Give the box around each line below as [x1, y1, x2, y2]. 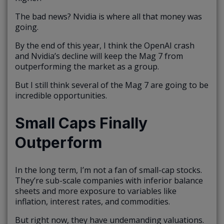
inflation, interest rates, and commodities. [15, 196, 170, 207]
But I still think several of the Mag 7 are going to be [15, 79, 208, 91]
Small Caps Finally [15, 114, 147, 132]
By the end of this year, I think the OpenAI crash [15, 40, 194, 51]
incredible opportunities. [15, 90, 107, 101]
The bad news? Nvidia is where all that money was [15, 11, 202, 22]
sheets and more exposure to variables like [15, 185, 176, 196]
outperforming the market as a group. [15, 61, 159, 72]
